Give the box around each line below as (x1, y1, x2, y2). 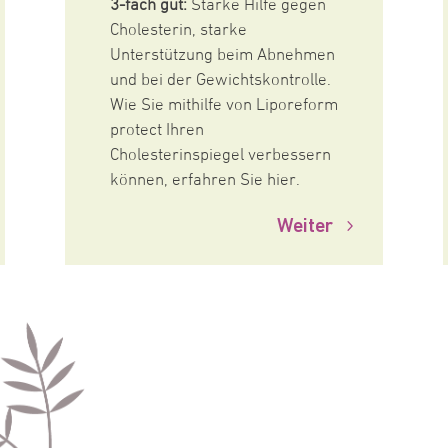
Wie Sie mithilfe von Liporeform (109, 95, 338, 116)
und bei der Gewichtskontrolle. (109, 70, 331, 91)
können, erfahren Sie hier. (109, 170, 300, 191)
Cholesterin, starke (109, 20, 247, 41)
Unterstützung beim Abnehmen (109, 45, 335, 66)
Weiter (277, 213, 334, 237)
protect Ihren (109, 120, 204, 141)
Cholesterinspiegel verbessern (109, 145, 331, 166)
